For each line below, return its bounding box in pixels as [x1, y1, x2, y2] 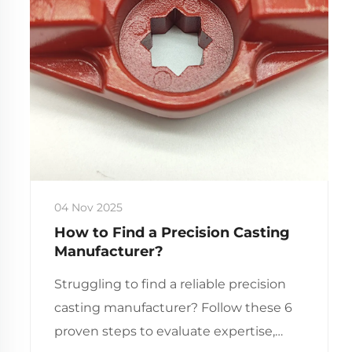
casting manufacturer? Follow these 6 [53, 299, 292, 315]
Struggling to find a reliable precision [53, 276, 286, 291]
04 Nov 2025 [53, 200, 123, 214]
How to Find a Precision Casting [53, 223, 290, 241]
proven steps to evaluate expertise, [53, 323, 275, 339]
